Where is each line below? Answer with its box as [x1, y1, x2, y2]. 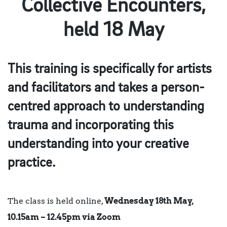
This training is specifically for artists [8, 62, 212, 77]
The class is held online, [8, 196, 104, 206]
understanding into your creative [8, 137, 189, 152]
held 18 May [63, 20, 164, 41]
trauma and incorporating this [8, 119, 174, 133]
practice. [8, 156, 55, 170]
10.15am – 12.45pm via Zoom [8, 212, 121, 222]
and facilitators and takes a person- [8, 81, 204, 95]
